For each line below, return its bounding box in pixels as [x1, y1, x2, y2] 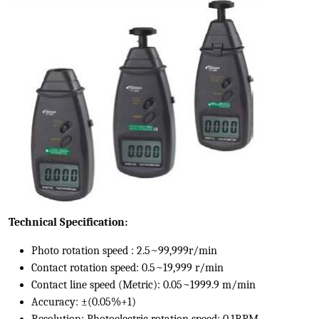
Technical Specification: [9, 216, 127, 229]
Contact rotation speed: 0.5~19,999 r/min [31, 261, 224, 274]
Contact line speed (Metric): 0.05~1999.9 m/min [31, 278, 256, 291]
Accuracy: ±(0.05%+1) [31, 296, 136, 308]
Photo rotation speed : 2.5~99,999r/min [31, 244, 217, 257]
